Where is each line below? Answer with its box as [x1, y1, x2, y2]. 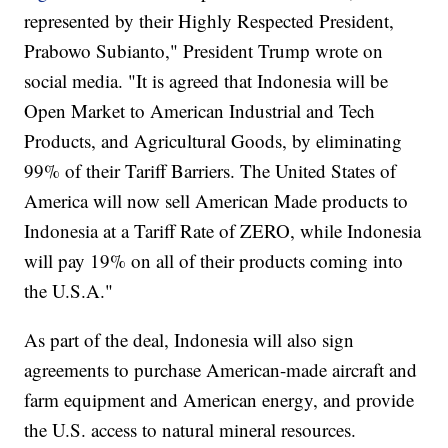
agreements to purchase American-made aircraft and [24, 356, 418, 382]
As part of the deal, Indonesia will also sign [24, 326, 355, 352]
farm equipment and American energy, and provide [24, 386, 415, 412]
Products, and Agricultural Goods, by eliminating [24, 127, 403, 153]
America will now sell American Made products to [24, 187, 409, 213]
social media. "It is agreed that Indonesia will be [24, 67, 389, 93]
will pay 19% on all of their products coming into [24, 247, 404, 273]
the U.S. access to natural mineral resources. [24, 416, 357, 442]
